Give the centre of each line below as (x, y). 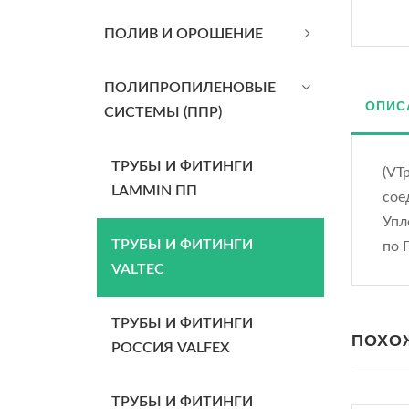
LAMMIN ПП (154, 191)
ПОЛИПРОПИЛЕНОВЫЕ (190, 88)
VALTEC (138, 269)
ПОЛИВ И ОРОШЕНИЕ (184, 34)
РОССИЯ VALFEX (171, 348)
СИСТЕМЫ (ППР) (163, 112)
